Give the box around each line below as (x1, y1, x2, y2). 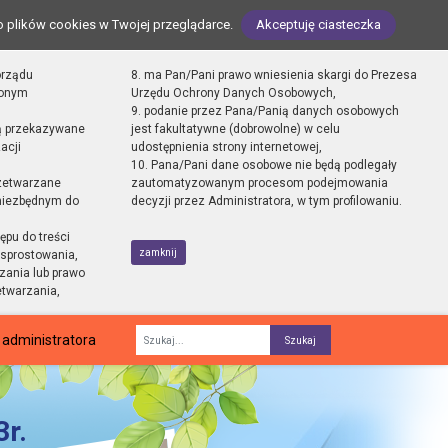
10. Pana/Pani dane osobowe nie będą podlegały (130, 158, 397, 172)
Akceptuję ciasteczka (256, 17, 381, 32)
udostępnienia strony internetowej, (130, 140, 322, 154)
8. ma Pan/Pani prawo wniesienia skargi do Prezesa (130, 68, 417, 82)
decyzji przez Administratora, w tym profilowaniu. (130, 194, 402, 208)
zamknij (139, 246, 178, 258)
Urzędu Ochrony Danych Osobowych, (130, 86, 336, 100)
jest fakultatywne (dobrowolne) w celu (130, 122, 340, 136)
